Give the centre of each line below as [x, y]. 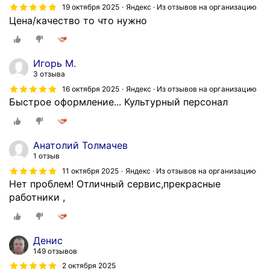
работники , [37, 197]
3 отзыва [49, 74]
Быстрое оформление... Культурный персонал [118, 102]
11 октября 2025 [90, 171]
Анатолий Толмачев [80, 145]
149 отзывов [55, 251]
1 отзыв [46, 155]
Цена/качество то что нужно [78, 20]
